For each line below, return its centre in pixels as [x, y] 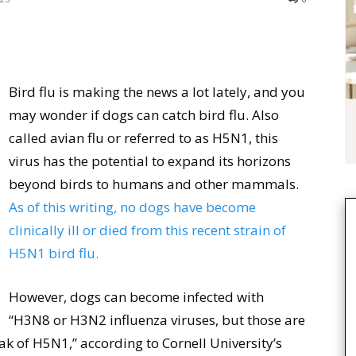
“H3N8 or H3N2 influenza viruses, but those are [157, 320]
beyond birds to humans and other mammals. [154, 184]
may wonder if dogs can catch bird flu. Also [144, 115]
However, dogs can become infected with [136, 297]
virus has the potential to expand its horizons [150, 161]
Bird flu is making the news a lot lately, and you [157, 92]
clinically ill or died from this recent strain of [147, 230]
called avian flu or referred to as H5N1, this [143, 138]
